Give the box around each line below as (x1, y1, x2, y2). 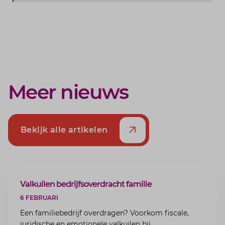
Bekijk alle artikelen (21, 125, 108, 135)
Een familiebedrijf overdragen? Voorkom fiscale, (20, 208, 189, 217)
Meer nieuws (8, 80, 129, 104)
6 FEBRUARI (20, 194, 58, 201)
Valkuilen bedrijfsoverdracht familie (20, 179, 152, 189)
